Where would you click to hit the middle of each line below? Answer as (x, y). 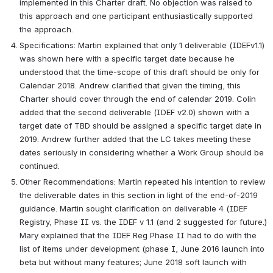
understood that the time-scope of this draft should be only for (140, 72)
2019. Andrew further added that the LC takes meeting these (135, 139)
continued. (43, 165)
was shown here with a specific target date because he (127, 58)
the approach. (49, 29)
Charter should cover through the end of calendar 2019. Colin (138, 98)
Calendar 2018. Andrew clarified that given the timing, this (130, 85)
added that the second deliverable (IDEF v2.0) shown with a (134, 112)
